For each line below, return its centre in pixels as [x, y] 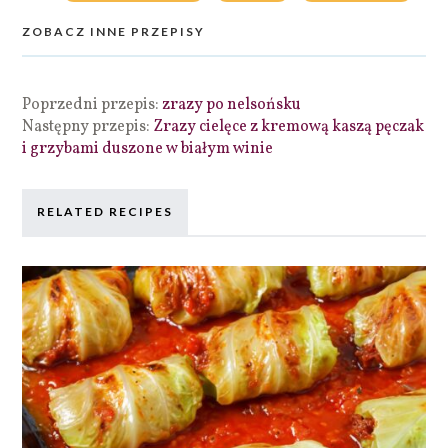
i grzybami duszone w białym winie [148, 148]
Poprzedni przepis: [92, 104]
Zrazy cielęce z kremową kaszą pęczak [289, 126]
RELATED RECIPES [105, 211]
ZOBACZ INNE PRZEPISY [114, 31]
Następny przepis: [88, 126]
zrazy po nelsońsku [232, 104]
